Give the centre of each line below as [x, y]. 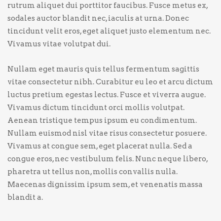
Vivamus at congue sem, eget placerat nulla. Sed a [100, 146]
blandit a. [25, 197]
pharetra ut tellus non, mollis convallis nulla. [92, 172]
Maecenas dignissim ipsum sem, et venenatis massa [105, 184]
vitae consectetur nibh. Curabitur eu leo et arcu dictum [110, 82]
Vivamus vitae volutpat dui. [59, 44]
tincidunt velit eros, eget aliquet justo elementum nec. [109, 31]
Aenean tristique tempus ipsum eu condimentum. [102, 120]
